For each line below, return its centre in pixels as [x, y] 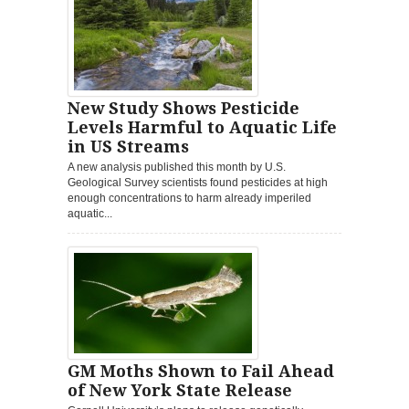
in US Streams [128, 146]
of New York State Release [180, 390]
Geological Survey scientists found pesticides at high [198, 182]
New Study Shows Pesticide [184, 108]
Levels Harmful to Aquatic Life [202, 127]
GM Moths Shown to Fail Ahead [201, 371]
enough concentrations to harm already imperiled [189, 198]
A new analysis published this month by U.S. [177, 167]
